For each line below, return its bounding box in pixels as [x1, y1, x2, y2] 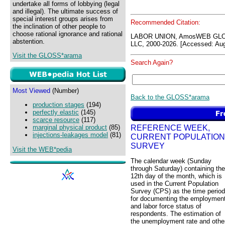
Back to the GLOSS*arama [131, 93, 209, 101]
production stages [33, 101, 84, 109]
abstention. [13, 38, 45, 45]
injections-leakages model [33, 131, 108, 139]
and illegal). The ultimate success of [13, 8, 118, 15]
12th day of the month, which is [131, 172, 222, 180]
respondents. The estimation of [131, 210, 221, 218]
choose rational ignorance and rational [13, 30, 123, 38]
